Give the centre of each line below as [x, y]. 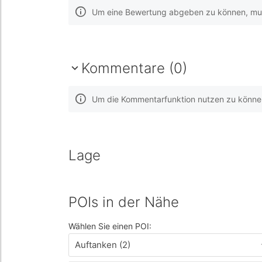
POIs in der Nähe [124, 202]
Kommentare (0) [134, 68]
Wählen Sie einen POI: [110, 226]
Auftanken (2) [103, 245]
